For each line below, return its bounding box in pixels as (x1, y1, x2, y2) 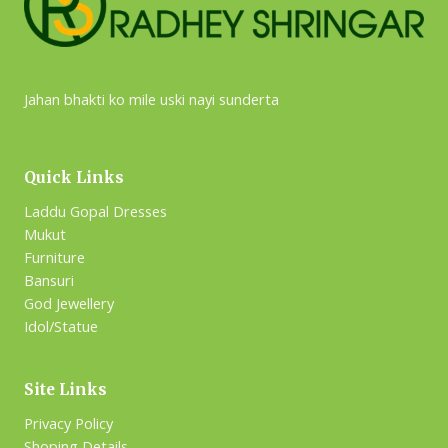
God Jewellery (24, 293, 114, 314)
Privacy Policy (24, 412, 113, 433)
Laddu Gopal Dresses (24, 201, 167, 222)
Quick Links (24, 168, 124, 188)
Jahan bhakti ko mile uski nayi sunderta (24, 88, 279, 109)
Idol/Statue (24, 316, 98, 337)
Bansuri (24, 270, 74, 291)
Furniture (24, 247, 85, 268)
